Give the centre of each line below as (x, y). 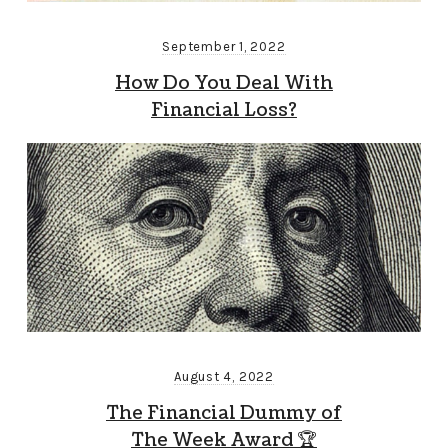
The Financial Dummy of (223, 413)
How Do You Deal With (223, 84)
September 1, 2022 (224, 47)
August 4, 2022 (224, 376)
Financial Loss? (223, 111)
